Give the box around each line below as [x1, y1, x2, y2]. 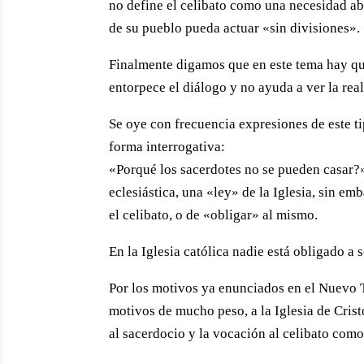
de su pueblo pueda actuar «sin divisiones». [109, 20, 361, 37]
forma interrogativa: [109, 139, 226, 155]
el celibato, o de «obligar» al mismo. [109, 207, 318, 223]
